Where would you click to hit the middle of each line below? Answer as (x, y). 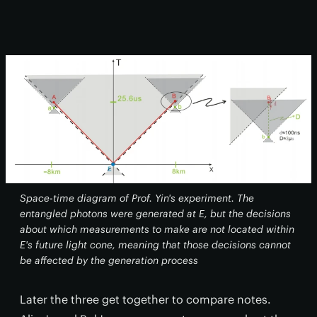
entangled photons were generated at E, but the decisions (155, 213)
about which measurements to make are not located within (157, 229)
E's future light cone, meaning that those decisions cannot (155, 244)
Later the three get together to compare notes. (145, 299)
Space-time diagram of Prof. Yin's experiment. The (137, 198)
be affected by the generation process (109, 260)
